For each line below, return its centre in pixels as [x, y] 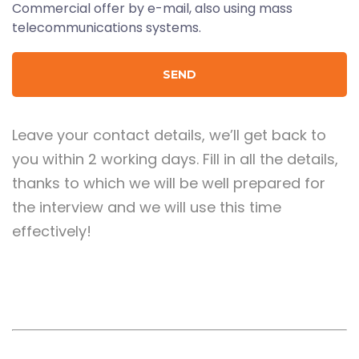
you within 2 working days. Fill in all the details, [175, 159]
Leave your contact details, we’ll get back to [169, 135]
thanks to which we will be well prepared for [169, 183]
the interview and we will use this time [147, 207]
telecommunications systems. [107, 27]
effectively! [52, 231]
